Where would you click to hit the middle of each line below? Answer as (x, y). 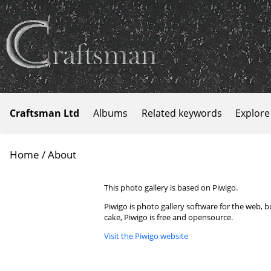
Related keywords (181, 113)
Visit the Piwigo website (146, 236)
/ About (58, 155)
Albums (110, 113)
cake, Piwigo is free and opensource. (168, 217)
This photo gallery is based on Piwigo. (171, 188)
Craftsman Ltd (44, 113)
